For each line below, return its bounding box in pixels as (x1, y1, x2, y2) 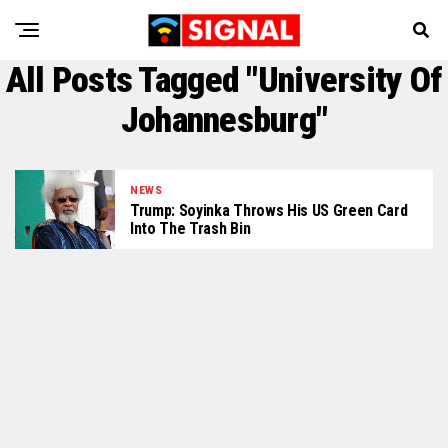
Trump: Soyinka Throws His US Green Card (130, 200, 408, 220)
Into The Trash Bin (130, 218, 251, 238)
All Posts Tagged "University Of (5, 59, 443, 101)
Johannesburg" (120, 99, 328, 141)
